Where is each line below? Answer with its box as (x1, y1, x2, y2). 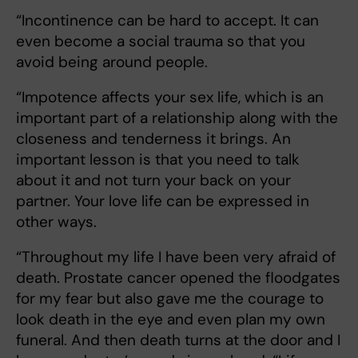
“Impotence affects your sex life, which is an (16, 87, 324, 108)
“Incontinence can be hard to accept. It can (16, 10, 319, 31)
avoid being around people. (16, 52, 208, 73)
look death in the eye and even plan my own (16, 309, 325, 330)
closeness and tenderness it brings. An (16, 129, 291, 149)
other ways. (16, 212, 97, 233)
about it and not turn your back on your (16, 170, 291, 191)
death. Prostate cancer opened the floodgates (16, 268, 340, 288)
